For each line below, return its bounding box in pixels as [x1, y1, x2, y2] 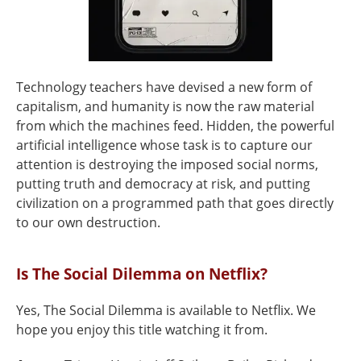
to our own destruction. [16, 214, 160, 231]
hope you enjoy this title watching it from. [16, 321, 268, 338]
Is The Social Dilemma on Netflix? [16, 263, 268, 284]
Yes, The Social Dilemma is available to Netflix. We [16, 301, 316, 319]
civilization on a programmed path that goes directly [16, 194, 334, 212]
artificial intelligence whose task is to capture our [16, 136, 313, 154]
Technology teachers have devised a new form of [16, 78, 312, 96]
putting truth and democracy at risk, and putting [16, 175, 310, 193]
